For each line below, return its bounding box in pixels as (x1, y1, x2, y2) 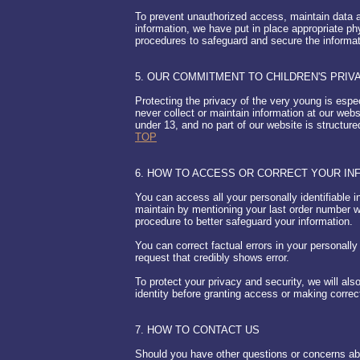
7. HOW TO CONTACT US (135, 324, 260, 336)
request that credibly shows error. (135, 252, 289, 264)
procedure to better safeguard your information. (135, 215, 353, 227)
